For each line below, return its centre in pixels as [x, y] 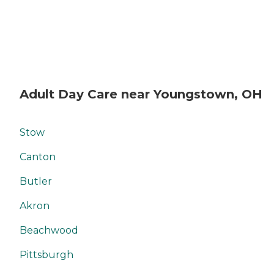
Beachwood [49, 231]
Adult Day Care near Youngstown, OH [141, 94]
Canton [38, 157]
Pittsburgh [46, 255]
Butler [36, 182]
